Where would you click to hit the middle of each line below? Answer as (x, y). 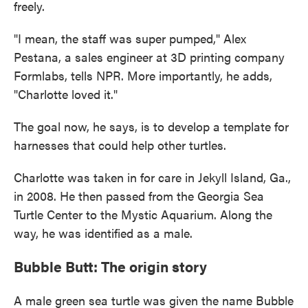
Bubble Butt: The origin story (110, 266)
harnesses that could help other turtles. (120, 145)
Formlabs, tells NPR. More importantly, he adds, (143, 75)
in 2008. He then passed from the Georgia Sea (139, 196)
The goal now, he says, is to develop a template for (151, 126)
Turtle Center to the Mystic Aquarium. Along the (143, 214)
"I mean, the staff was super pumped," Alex (130, 38)
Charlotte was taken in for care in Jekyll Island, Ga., (152, 177)
